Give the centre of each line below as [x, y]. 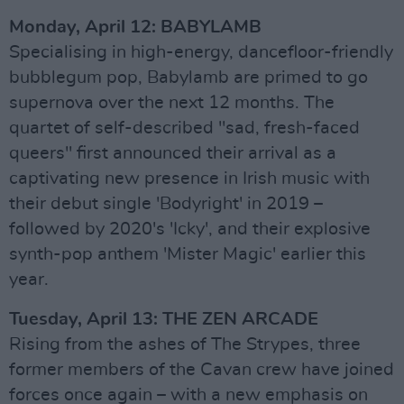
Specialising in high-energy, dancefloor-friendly [201, 52]
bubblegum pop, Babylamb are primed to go [188, 77]
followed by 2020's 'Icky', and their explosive [190, 229]
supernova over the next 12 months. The [172, 102]
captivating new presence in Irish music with [189, 178]
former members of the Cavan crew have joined [202, 369]
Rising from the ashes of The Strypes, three [185, 344]
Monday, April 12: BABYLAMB [135, 27]
